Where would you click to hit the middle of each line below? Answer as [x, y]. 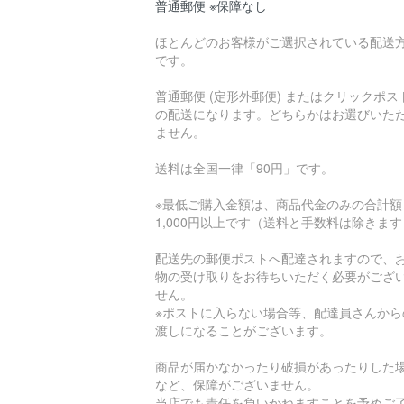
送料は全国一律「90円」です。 [244, 168]
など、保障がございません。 [237, 385]
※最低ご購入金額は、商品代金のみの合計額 [279, 204]
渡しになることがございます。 [243, 331]
